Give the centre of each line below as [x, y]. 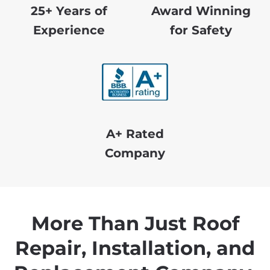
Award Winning [201, 11]
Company [135, 153]
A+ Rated [135, 134]
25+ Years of [69, 11]
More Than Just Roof [135, 224]
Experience [69, 30]
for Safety [201, 30]
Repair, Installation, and [135, 248]
